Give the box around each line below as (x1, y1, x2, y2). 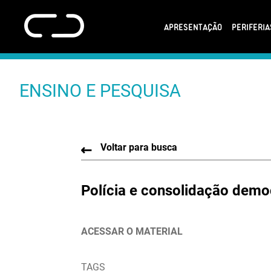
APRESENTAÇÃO (163, 21, 222, 31)
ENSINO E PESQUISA (19, 80, 181, 101)
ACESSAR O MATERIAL (81, 225, 183, 237)
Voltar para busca (100, 141, 178, 153)
